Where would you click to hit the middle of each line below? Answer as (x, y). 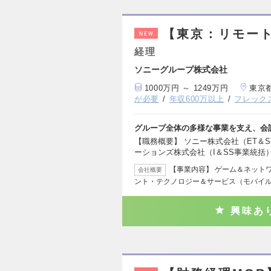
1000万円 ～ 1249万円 (186, 88)
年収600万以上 (197, 99)
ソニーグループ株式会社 (181, 69)
